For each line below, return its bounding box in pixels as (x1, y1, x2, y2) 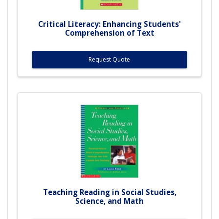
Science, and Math (75, 196, 144, 206)
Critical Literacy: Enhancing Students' (38, 19, 181, 29)
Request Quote (88, 55, 131, 64)
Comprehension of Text (65, 27, 154, 38)
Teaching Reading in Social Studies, (43, 187, 176, 197)
